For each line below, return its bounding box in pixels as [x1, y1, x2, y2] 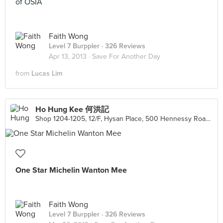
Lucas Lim [31, 69, 63, 78]
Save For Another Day [92, 52, 160, 61]
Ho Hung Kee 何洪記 [35, 105, 109, 114]
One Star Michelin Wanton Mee [15, 165, 127, 175]
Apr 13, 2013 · [49, 52, 92, 61]
